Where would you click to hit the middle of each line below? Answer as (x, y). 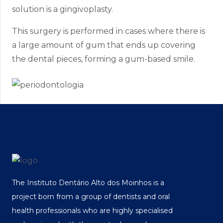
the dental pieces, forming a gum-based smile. (104, 59)
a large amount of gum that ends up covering (104, 45)
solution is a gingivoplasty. (62, 9)
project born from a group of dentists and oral (91, 196)
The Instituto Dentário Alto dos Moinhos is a (88, 182)
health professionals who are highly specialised (92, 210)
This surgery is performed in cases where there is (109, 31)
